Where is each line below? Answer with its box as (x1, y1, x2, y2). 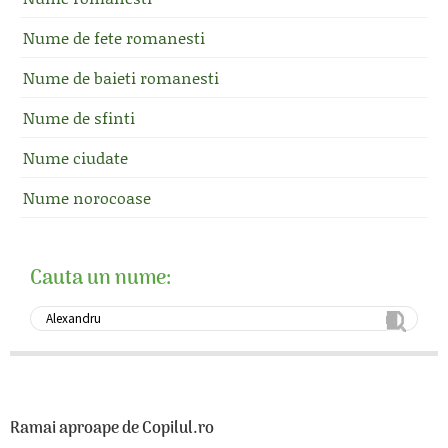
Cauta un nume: (30, 263, 171, 295)
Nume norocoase (23, 186, 151, 209)
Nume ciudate (23, 146, 128, 169)
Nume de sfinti (23, 106, 135, 129)
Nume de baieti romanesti (23, 66, 219, 89)
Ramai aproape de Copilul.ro (10, 416, 214, 442)
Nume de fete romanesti (23, 26, 205, 49)
